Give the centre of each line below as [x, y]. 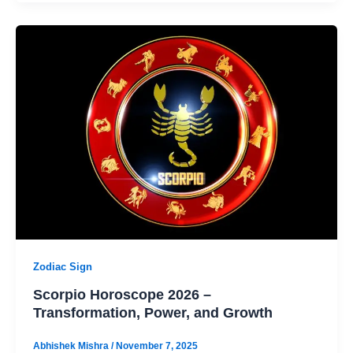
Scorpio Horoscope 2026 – [122, 294]
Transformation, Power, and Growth [152, 312]
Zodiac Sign [62, 266]
